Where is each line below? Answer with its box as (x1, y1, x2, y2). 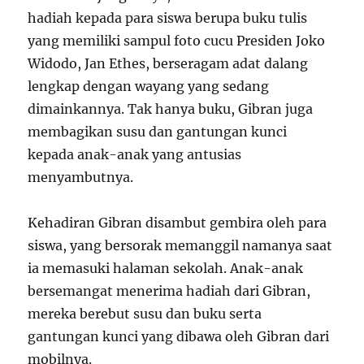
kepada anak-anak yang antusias (28, 145, 242, 162)
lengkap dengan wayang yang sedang (28, 77, 270, 94)
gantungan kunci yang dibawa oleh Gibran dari (28, 327, 330, 344)
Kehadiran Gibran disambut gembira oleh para (28, 214, 327, 231)
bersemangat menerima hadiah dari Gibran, (28, 282, 311, 299)
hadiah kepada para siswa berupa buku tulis (28, 9, 308, 26)
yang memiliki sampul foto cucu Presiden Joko (28, 32, 326, 49)
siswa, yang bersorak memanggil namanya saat (28, 236, 333, 253)
